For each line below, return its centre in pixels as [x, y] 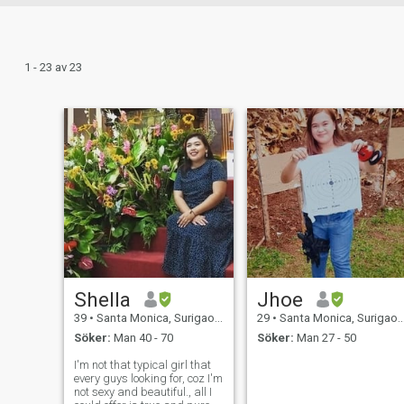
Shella [102, 299]
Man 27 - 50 [325, 338]
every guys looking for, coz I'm [148, 379]
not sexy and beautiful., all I [142, 392]
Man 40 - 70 [142, 338]
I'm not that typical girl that [142, 365]
